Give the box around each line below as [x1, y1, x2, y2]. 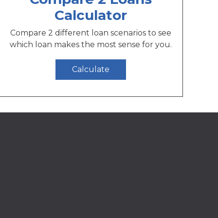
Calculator [54, 6, 127, 23]
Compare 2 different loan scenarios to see [10, 28, 172, 37]
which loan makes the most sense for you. [10, 39, 172, 49]
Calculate [72, 65, 110, 74]
